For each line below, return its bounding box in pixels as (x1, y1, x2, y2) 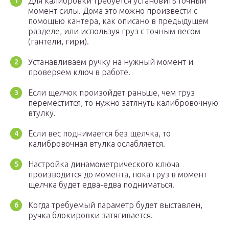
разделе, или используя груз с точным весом (28, 27, 200, 36)
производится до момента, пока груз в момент (28, 170, 207, 179)
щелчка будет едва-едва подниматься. (28, 180, 174, 190)
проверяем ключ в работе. (28, 67, 130, 77)
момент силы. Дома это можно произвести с (28, 6, 197, 16)
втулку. (28, 108, 56, 118)
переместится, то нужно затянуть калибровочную (28, 98, 218, 108)
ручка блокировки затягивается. (28, 211, 153, 220)
